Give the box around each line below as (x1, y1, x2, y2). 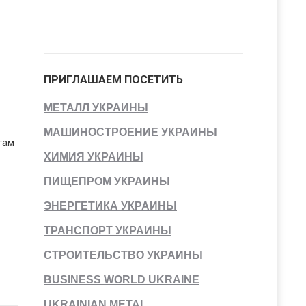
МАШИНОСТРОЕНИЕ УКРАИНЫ (44, 126, 217, 138)
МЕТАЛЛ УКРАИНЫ (44, 102, 148, 113)
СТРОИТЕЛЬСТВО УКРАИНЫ (44, 249, 203, 261)
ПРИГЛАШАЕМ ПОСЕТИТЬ (44, 73, 183, 86)
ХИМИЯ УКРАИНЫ (44, 151, 143, 163)
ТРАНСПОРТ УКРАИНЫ (44, 225, 171, 236)
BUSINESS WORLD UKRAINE (44, 274, 199, 286)
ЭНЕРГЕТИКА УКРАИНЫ (44, 200, 177, 212)
